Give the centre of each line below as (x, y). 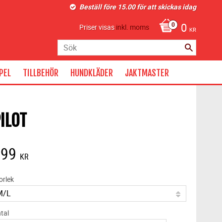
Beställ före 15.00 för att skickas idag (138, 7)
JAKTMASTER (147, 73)
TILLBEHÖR (41, 73)
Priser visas (98, 27)
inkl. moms (133, 27)
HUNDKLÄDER (92, 73)
